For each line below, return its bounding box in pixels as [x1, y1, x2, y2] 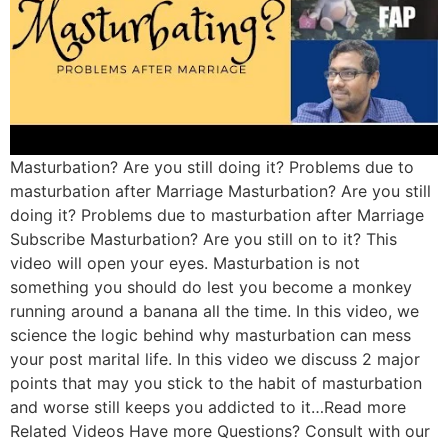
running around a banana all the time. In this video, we [10, 300, 419, 321]
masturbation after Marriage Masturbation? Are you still [10, 180, 431, 201]
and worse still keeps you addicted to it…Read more [10, 396, 406, 417]
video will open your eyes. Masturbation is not [10, 252, 360, 273]
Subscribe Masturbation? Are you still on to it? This [10, 228, 397, 249]
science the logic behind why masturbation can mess [10, 324, 411, 345]
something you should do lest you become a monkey [10, 276, 412, 297]
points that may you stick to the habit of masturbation [10, 372, 422, 393]
